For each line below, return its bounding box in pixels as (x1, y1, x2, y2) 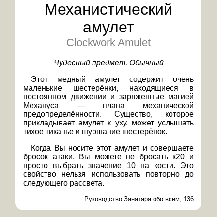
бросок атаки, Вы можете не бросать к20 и (23, 153, 194, 161)
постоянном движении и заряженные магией (23, 93, 194, 101)
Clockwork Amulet (66, 36, 151, 48)
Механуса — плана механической (23, 101, 194, 109)
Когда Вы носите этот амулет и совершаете (31, 144, 194, 152)
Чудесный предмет (53, 59, 125, 67)
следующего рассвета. (23, 179, 104, 187)
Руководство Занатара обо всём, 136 (84, 195, 194, 202)
